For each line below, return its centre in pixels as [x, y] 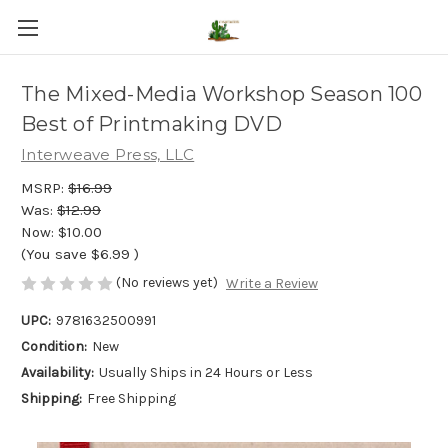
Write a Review [271, 284]
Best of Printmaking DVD [151, 124]
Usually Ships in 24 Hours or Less [205, 373]
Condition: [54, 347]
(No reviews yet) [167, 282]
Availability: [57, 373]
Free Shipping [131, 399]
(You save [54, 253]
